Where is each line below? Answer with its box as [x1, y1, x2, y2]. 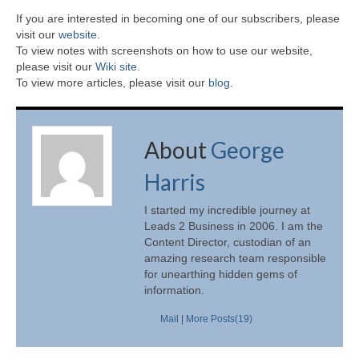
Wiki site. [95, 60, 140, 74]
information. [144, 283, 204, 296]
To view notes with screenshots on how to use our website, [16, 44, 313, 58]
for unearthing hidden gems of [144, 267, 297, 280]
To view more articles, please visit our [16, 76, 208, 90]
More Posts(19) [186, 313, 252, 325]
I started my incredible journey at [144, 203, 310, 216]
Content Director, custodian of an [144, 235, 311, 248]
